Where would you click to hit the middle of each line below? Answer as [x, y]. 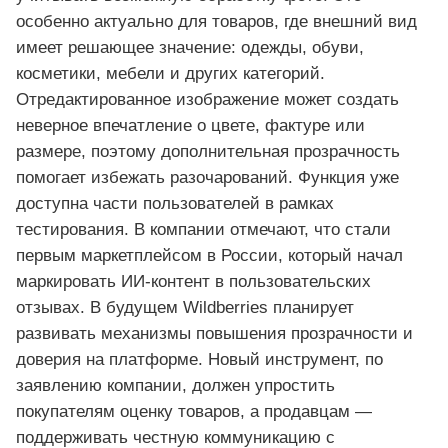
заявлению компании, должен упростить [175, 385]
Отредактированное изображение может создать [207, 99]
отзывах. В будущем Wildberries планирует [185, 307]
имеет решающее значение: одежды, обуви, [190, 47]
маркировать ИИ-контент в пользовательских [193, 281]
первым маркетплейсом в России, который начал [209, 255]
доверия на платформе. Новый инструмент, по [199, 359]
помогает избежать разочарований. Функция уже [207, 177]
